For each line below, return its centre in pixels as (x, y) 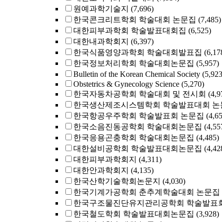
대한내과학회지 (101, 41)
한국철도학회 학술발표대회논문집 (134, 214)
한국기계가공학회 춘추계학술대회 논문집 (147, 192)
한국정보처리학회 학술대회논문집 (134, 63)
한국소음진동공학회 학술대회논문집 (138, 127)
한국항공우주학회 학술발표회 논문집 (139, 116)
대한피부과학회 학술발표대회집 (130, 30)
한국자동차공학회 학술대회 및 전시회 (140, 94)
